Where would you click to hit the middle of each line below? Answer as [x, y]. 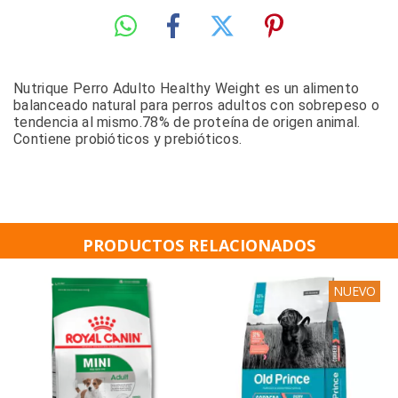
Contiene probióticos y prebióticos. [128, 139]
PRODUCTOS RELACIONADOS [199, 245]
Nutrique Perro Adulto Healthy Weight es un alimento [187, 88]
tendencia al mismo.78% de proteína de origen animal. [187, 122]
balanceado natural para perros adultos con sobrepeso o [197, 105]
